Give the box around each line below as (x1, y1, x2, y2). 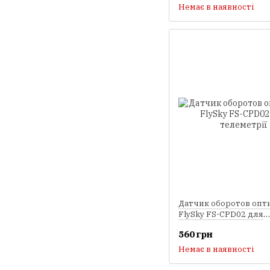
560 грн (178, 228, 213, 240)
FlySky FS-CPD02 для (178, 209, 263, 219)
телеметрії (178, 219, 224, 230)
